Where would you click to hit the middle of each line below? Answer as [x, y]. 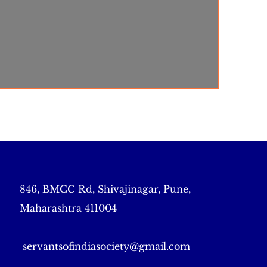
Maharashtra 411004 [68, 208]
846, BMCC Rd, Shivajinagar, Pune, [105, 189]
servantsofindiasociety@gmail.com [106, 246]
